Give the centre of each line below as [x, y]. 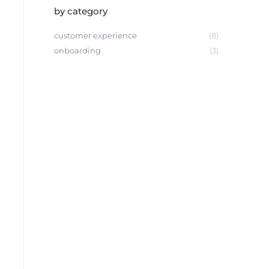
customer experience [95, 35]
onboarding [77, 50]
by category [80, 11]
